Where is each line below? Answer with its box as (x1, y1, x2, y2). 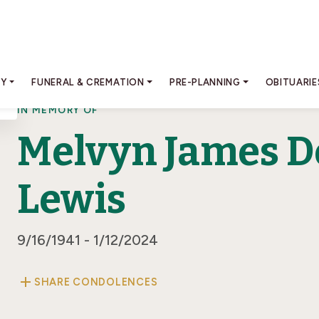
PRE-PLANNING (169, 76, 241, 88)
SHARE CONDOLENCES (34, 275, 158, 288)
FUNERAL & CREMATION (31, 76, 145, 88)
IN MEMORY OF (17, 104, 98, 115)
